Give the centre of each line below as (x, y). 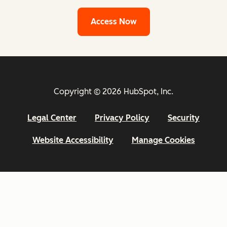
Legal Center (52, 118)
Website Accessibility (73, 140)
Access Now (113, 21)
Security (184, 118)
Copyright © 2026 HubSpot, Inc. (113, 91)
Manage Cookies (163, 140)
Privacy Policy (122, 118)
